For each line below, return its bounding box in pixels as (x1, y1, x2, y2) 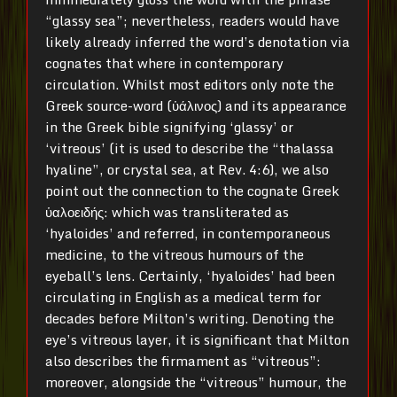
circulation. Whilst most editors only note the (45, 74, 334, 96)
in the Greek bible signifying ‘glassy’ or (45, 116, 293, 138)
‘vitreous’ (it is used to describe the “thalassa (45, 137, 334, 160)
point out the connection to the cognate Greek (45, 180, 339, 202)
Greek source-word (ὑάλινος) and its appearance (45, 95, 346, 117)
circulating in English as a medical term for (45, 286, 321, 308)
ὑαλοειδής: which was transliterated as (45, 201, 289, 223)
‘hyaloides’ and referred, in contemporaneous (45, 222, 331, 245)
